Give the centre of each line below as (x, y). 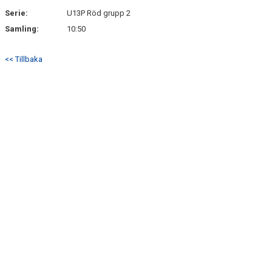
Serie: (16, 13)
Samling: (22, 29)
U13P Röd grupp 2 (99, 13)
